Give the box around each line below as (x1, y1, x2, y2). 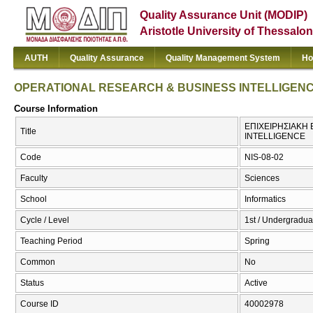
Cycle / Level (20, 215, 69, 226)
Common (20, 257, 55, 268)
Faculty (20, 173, 48, 184)
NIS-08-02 (245, 152, 284, 163)
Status (20, 278, 44, 289)
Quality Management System (166, 53, 280, 63)
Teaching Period (20, 236, 82, 247)
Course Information (14, 103, 98, 114)
